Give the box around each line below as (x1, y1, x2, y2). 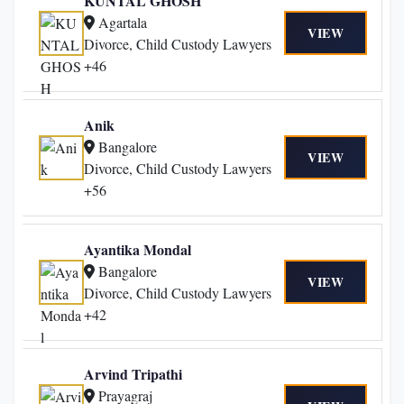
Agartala (98, 12, 147, 32)
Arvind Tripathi (84, 363, 182, 384)
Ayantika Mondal (84, 238, 191, 260)
